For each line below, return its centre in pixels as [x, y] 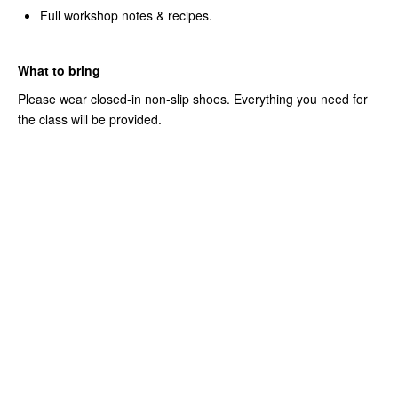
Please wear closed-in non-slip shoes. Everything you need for [193, 99]
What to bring [59, 71]
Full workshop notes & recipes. [126, 16]
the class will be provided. [90, 119]
